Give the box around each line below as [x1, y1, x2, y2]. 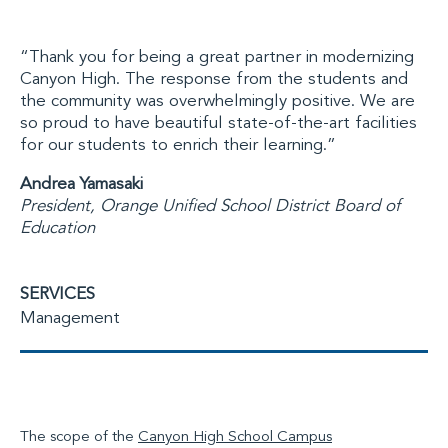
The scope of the [20, 430, 138, 445]
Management [20, 310, 120, 327]
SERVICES [20, 286, 95, 303]
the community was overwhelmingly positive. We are [20, 93, 415, 110]
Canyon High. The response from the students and [20, 71, 408, 88]
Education [20, 220, 95, 237]
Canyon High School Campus [138, 430, 332, 445]
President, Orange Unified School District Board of [20, 198, 400, 215]
